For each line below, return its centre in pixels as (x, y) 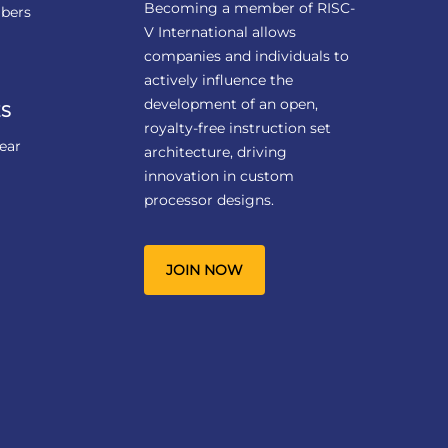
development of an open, (230, 104)
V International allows (219, 32)
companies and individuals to (246, 56)
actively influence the (218, 80)
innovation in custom (218, 176)
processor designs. (208, 200)
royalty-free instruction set (237, 128)
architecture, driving (215, 152)
